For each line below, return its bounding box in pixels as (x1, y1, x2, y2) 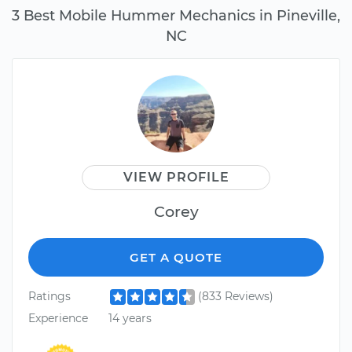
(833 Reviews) (197, 289, 273, 304)
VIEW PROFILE (123, 170, 229, 185)
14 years (108, 310, 152, 325)
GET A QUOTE (130, 250, 222, 266)
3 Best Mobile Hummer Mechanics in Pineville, (12, 7, 340, 24)
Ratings (28, 289, 71, 304)
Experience (28, 310, 88, 325)
